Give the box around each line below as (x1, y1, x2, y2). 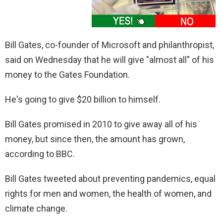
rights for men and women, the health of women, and (5, 188, 212, 199)
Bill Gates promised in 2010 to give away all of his (5, 119, 197, 130)
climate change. (5, 203, 67, 214)
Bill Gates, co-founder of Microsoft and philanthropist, (5, 40, 214, 51)
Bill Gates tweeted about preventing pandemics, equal (5, 173, 216, 184)
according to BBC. (5, 149, 75, 160)
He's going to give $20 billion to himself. (5, 94, 161, 105)
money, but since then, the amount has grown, (5, 134, 185, 145)
